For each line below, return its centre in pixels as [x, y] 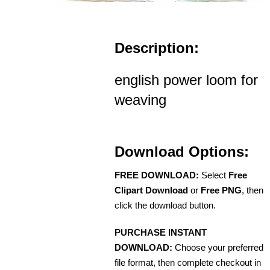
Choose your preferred [218, 248]
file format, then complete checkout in [188, 263]
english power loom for [186, 80]
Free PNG [221, 190]
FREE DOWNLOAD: [157, 175]
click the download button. [165, 206]
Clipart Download [151, 190]
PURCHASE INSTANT [161, 233]
